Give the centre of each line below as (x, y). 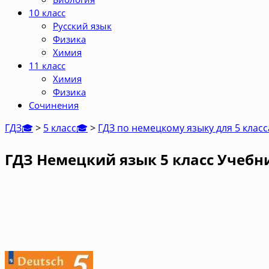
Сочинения (54, 105)
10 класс (47, 13)
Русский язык (82, 26)
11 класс (47, 65)
